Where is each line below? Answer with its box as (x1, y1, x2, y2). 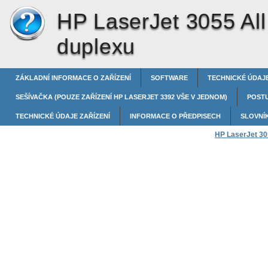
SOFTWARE (151, 74, 188, 81)
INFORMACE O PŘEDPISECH (130, 112, 221, 120)
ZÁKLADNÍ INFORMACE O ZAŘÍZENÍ (16, 74, 131, 81)
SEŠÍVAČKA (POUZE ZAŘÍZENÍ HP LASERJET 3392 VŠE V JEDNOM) (16, 93, 227, 100)
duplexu (57, 34, 136, 59)
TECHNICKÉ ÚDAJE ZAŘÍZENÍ (16, 112, 110, 120)
